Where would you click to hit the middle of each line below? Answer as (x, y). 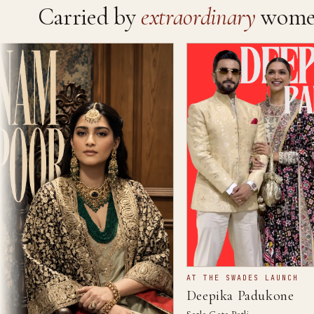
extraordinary (198, 17)
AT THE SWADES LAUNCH (223, 278)
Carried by (89, 17)
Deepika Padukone (221, 295)
